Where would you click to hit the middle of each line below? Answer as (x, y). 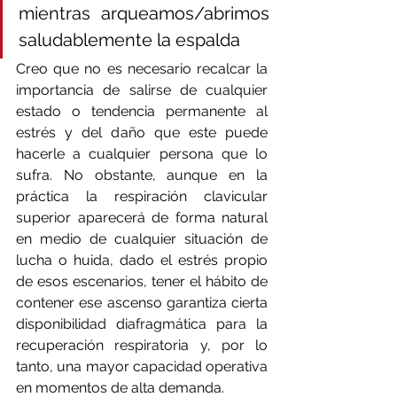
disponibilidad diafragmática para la (142, 323)
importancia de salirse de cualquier (142, 90)
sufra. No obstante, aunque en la (142, 175)
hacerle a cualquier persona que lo (142, 153)
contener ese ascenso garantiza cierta (142, 302)
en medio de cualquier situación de (142, 238)
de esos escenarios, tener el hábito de (142, 281)
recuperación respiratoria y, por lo (142, 345)
